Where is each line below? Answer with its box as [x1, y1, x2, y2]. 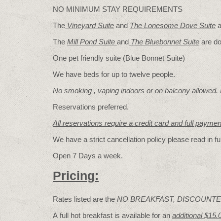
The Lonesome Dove [130, 21, 197, 30]
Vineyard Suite [65, 21, 114, 30]
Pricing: [53, 169, 99, 183]
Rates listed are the [53, 195, 117, 204]
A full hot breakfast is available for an [53, 211, 172, 220]
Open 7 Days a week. [53, 151, 123, 160]
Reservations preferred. [53, 103, 129, 111]
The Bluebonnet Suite [129, 37, 199, 46]
